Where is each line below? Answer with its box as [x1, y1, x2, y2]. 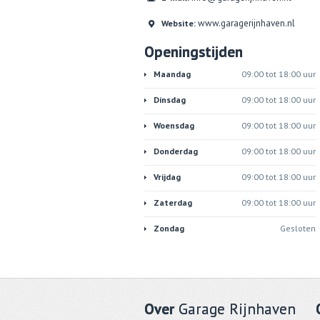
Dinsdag [154, 94, 186, 105]
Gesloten [280, 223, 316, 234]
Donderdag [154, 146, 198, 156]
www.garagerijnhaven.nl [198, 17, 295, 29]
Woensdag [154, 120, 194, 131]
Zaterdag [154, 197, 192, 208]
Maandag [154, 69, 191, 79]
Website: [161, 18, 196, 29]
